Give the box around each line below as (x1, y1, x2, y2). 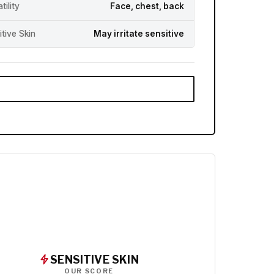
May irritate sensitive (94, 28, 184, 39)
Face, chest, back (110, 1, 184, 12)
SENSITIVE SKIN (50, 253, 139, 266)
